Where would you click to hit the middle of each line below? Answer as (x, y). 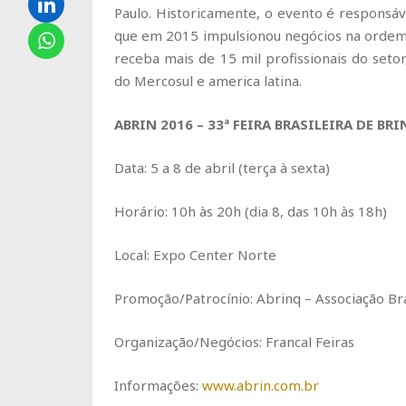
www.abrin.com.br (261, 385)
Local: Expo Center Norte (195, 255)
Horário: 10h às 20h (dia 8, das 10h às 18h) (251, 211)
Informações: (158, 385)
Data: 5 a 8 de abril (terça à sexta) (222, 168)
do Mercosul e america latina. (208, 81)
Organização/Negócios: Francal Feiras (234, 342)
